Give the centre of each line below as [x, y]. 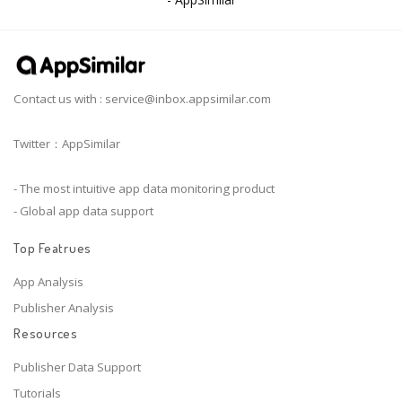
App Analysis [48, 281]
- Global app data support [83, 211]
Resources [46, 334]
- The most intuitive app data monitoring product [144, 189]
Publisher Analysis [64, 307]
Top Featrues [52, 248]
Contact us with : [59, 99]
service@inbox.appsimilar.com [188, 99]
